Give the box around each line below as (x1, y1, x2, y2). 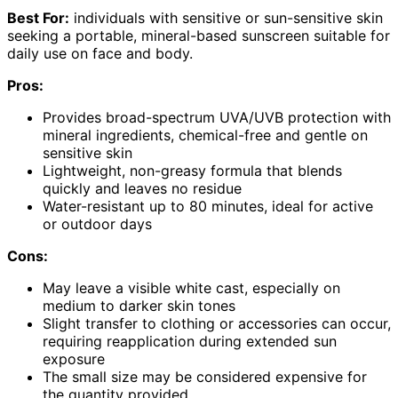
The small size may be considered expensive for (43, 367, 367, 386)
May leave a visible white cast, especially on (43, 278, 340, 297)
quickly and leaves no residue (43, 179, 242, 197)
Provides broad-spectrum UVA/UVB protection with (43, 107, 391, 126)
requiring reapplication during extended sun (43, 331, 337, 350)
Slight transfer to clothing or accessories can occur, (43, 314, 391, 332)
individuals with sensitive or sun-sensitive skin (69, 8, 383, 27)
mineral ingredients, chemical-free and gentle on (43, 125, 368, 144)
